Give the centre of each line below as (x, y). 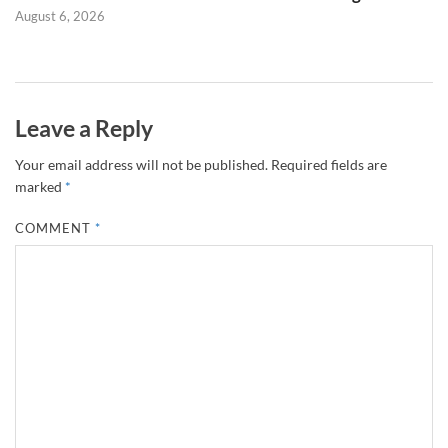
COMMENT (55, 228)
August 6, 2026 (60, 15)
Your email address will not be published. (141, 165)
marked (40, 187)
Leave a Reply (84, 127)
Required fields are (329, 165)
